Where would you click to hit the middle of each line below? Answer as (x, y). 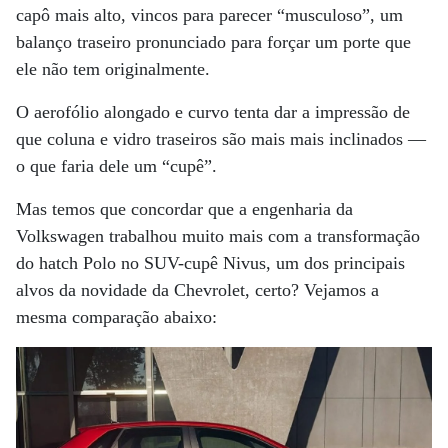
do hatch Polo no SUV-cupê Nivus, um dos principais (210, 262)
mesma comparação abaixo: (116, 316)
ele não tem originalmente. (113, 68)
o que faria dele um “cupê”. (116, 165)
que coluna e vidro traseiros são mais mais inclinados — (221, 138)
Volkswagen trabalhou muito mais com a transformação (218, 235)
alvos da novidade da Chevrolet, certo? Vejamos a (197, 289)
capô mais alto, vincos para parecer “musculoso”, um (209, 14)
